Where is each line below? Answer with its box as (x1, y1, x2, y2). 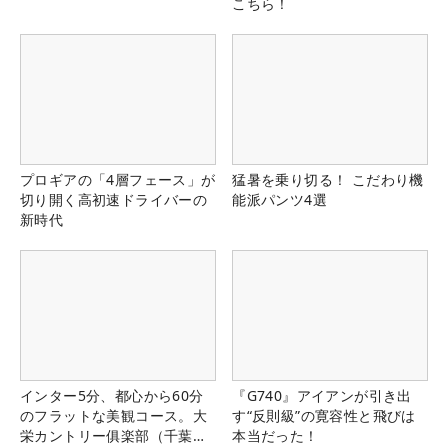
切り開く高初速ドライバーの (20, 190, 208, 210)
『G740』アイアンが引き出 (232, 386, 412, 406)
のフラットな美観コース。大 (20, 406, 208, 426)
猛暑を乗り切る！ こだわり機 (232, 170, 424, 190)
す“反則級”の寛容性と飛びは (232, 406, 416, 426)
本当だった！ (232, 426, 319, 446)
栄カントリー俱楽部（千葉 (20, 426, 193, 446)
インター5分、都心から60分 (20, 386, 204, 406)
